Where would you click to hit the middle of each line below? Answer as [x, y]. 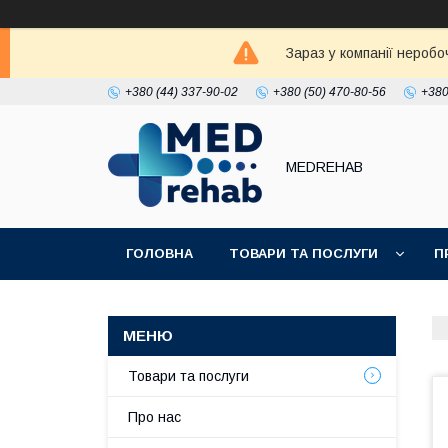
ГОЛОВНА [159, 253]
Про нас [154, 417]
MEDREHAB [324, 166]
